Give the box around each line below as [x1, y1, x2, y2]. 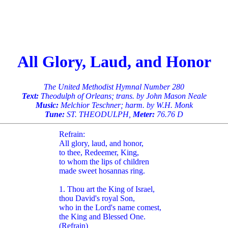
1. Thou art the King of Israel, [59, 184, 155, 193]
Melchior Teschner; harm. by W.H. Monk [58, 100, 193, 109]
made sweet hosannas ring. [59, 166, 145, 175]
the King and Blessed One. [59, 212, 146, 221]
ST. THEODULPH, [65, 109, 133, 119]
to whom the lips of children [59, 157, 149, 166]
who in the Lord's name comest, [59, 203, 161, 212]
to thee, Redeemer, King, [59, 148, 139, 157]
